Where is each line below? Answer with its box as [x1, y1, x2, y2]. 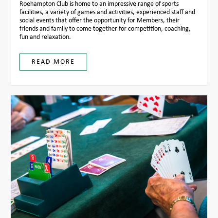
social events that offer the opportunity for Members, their [19, 17, 180, 24]
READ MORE [31, 58, 75, 66]
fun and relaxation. [19, 34, 71, 41]
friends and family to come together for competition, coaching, [19, 25, 191, 33]
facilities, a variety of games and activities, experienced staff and [19, 9, 195, 16]
